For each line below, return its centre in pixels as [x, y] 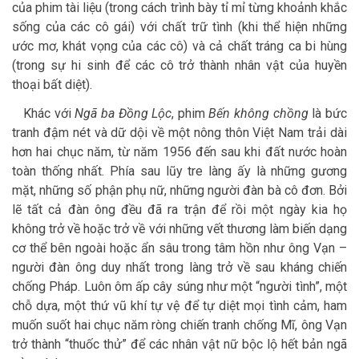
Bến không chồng [258, 114]
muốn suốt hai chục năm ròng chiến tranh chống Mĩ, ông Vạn [179, 325]
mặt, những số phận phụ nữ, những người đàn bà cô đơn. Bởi [179, 191]
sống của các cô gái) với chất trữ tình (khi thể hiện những [179, 27]
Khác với [44, 114]
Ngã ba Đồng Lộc [123, 114]
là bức [328, 114]
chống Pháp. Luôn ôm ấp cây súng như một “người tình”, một [179, 287]
